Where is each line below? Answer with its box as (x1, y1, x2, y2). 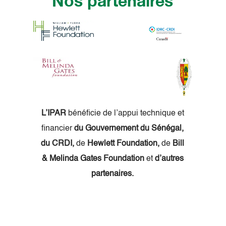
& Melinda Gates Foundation (41, 155, 146, 163)
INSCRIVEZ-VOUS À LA (43, 214, 128, 224)
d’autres (154, 155, 184, 163)
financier (41, 125, 74, 133)
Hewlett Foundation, (87, 140, 159, 148)
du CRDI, (41, 140, 74, 148)
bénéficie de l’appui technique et (66, 109, 184, 118)
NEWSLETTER (128, 214, 183, 224)
